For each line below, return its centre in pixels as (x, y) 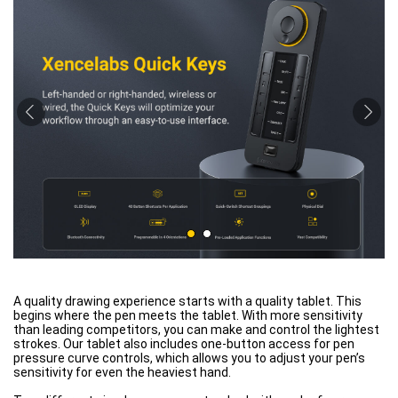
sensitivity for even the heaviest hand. (122, 372)
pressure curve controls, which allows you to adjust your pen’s (189, 358)
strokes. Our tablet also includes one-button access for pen (184, 343)
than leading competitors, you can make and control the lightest (196, 329)
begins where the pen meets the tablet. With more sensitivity (188, 315)
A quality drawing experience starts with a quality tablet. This (187, 301)
